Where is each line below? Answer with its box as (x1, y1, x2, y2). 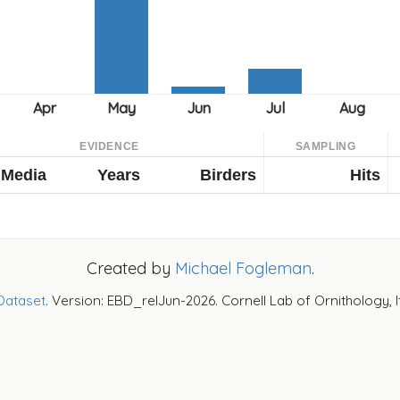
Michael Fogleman (174, 258, 312, 279)
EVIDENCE (79, 140, 139, 153)
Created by (86, 258, 175, 279)
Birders (200, 166, 256, 184)
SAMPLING (295, 140, 356, 153)
